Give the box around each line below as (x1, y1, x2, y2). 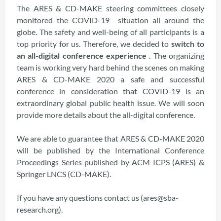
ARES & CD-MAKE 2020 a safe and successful (16, 74, 205, 84)
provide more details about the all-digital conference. (16, 110, 195, 119)
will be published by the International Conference (16, 146, 205, 155)
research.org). (16, 205, 63, 214)
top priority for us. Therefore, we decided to (16, 39, 172, 48)
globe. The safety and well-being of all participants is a (16, 27, 205, 37)
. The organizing (149, 51, 205, 60)
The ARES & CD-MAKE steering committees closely (16, 3, 205, 13)
